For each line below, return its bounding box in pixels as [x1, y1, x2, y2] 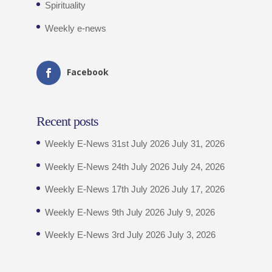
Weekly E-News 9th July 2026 [44, 206, 165, 217]
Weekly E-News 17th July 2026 [44, 184, 169, 195]
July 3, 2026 [167, 229, 216, 240]
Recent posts [36, 114, 98, 129]
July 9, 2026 [166, 206, 215, 217]
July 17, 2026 [171, 184, 225, 195]
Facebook [66, 66, 109, 78]
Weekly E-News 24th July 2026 [44, 161, 169, 172]
